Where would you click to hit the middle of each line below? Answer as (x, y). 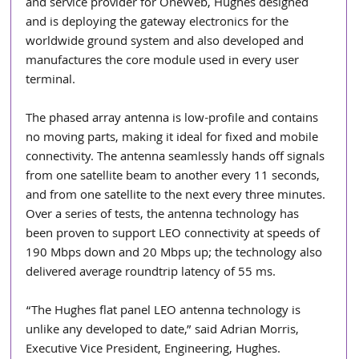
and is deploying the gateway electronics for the (159, 23)
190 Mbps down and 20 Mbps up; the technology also (176, 254)
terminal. (51, 81)
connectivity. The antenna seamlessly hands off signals (177, 157)
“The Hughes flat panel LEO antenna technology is (165, 311)
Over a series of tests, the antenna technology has (164, 215)
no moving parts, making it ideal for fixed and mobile (174, 138)
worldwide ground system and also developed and (167, 42)
